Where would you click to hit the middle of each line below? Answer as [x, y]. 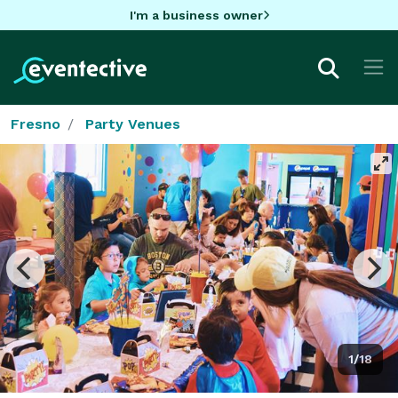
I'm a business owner [196, 15]
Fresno [36, 123]
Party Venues [133, 123]
